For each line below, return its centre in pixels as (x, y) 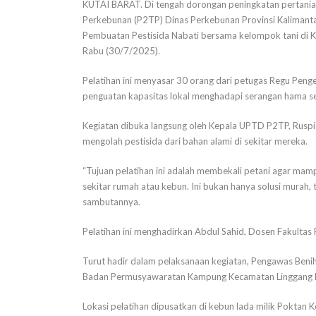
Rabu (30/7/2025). (121, 50)
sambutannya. (111, 201)
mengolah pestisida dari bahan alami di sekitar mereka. (195, 141)
